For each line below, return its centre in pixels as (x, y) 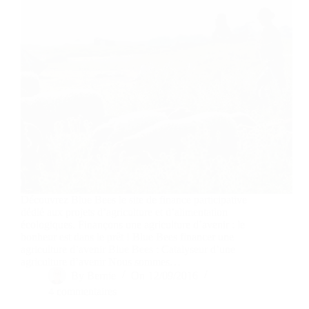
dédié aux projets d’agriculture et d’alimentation (124, 212)
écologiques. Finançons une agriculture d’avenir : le (133, 224)
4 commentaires (82, 291)
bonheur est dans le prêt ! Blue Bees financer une (127, 237)
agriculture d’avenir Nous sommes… (101, 261)
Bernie (102, 275)
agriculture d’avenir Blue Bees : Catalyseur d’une (128, 249)
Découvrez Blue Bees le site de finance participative (134, 199)
